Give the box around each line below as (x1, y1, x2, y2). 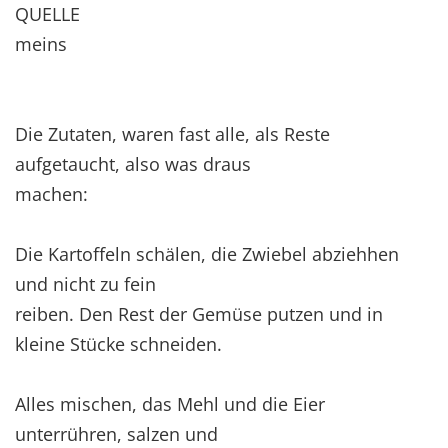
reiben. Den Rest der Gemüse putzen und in (15, 301, 383, 326)
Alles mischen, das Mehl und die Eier (15, 391, 325, 416)
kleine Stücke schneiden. (15, 331, 222, 356)
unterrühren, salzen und (15, 421, 218, 446)
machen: (15, 181, 88, 206)
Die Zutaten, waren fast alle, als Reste (15, 121, 330, 146)
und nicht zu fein (15, 271, 156, 296)
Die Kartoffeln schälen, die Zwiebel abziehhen (15, 241, 399, 266)
